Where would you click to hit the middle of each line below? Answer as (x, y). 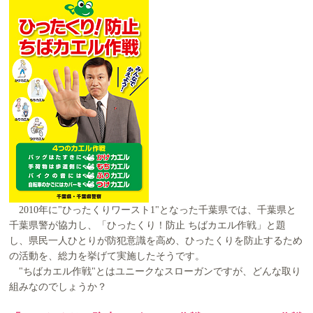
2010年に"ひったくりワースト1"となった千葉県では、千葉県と (153, 210)
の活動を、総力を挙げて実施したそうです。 (107, 256)
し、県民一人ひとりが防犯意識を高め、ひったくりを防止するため (156, 241)
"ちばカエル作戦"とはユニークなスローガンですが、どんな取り (155, 272)
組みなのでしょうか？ (58, 287)
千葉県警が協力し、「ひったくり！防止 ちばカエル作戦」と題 (148, 226)
